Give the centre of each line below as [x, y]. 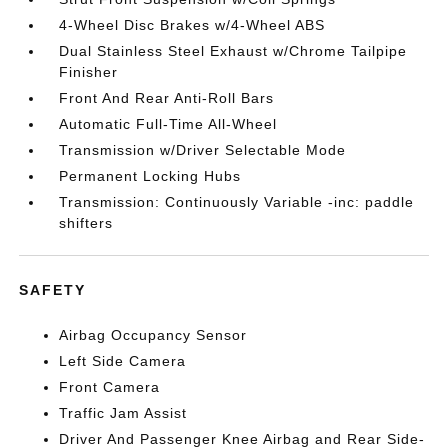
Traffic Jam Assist [123, 413]
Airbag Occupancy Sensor [153, 335]
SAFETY [53, 290]
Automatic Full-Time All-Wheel [168, 124]
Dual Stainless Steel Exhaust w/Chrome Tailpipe [233, 51]
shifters [86, 223]
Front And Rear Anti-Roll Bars [167, 98]
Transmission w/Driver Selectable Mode [203, 150]
